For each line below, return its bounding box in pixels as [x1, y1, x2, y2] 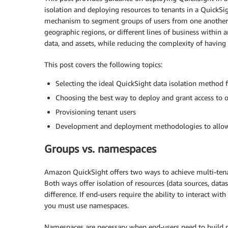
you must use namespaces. [44, 201, 129, 210]
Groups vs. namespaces [44, 142, 156, 156]
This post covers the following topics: [44, 60, 162, 69]
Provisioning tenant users [55, 107, 136, 116]
